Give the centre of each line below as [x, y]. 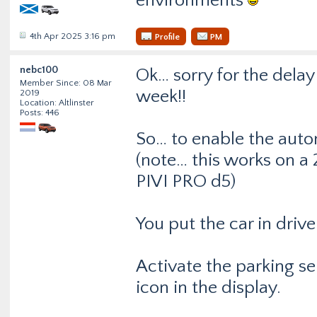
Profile [167, 36]
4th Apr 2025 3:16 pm [73, 36]
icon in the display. [208, 288]
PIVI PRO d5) [186, 182]
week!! [161, 97]
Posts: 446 [40, 112]
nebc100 [39, 70]
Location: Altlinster [57, 102]
